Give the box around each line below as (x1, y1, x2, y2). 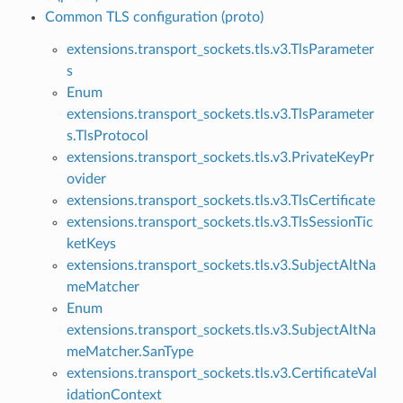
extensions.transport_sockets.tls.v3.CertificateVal (66, 365, 377, 381)
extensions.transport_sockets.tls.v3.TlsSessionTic (66, 214, 373, 229)
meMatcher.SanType (66, 344, 193, 359)
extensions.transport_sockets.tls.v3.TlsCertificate (66, 193, 375, 208)
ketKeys (66, 236, 116, 251)
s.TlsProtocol (66, 128, 148, 143)
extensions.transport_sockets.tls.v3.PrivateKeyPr (66, 149, 374, 165)
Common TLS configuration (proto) (44, 9, 264, 24)
